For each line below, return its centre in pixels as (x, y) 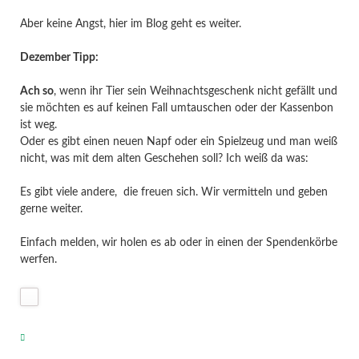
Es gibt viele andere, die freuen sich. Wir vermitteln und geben (173, 193)
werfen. (38, 260)
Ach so (36, 92)
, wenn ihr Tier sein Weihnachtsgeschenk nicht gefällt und (195, 92)
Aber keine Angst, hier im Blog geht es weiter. (130, 24)
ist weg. (38, 125)
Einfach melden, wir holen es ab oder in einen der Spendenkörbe (178, 243)
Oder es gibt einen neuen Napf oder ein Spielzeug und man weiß (178, 142)
